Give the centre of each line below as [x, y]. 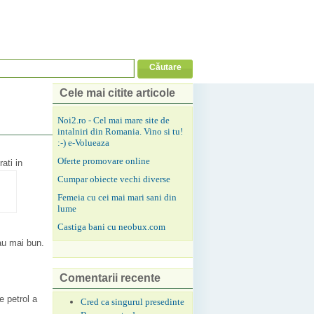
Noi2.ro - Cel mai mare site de [114, 120]
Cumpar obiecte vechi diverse [114, 179]
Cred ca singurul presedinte [133, 301]
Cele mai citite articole [117, 93]
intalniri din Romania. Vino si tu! [120, 131]
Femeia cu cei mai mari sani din [117, 197]
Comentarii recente [110, 278]
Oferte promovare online [104, 161]
